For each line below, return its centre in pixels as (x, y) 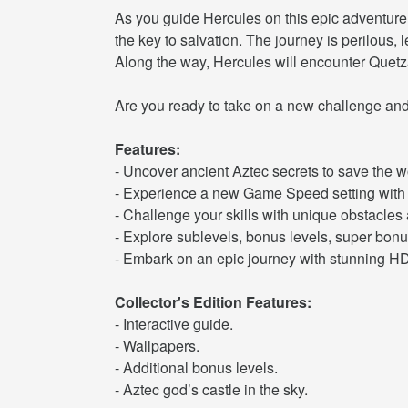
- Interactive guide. (174, 324)
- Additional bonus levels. (196, 367)
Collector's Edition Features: (213, 302)
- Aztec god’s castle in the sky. (211, 389)
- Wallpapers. (157, 346)
